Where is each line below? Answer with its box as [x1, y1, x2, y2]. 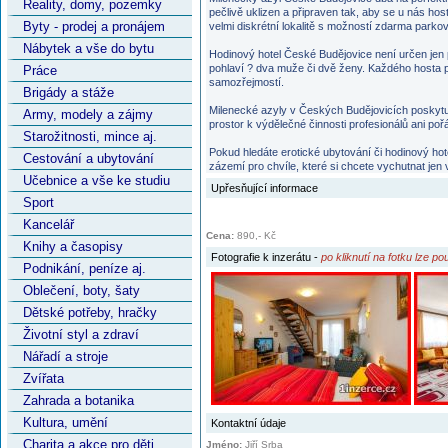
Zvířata [23, 371, 64, 386]
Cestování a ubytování [23, 151, 154, 166]
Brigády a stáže [23, 85, 114, 100]
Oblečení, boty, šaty [23, 283, 140, 298]
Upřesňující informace [211, 182, 318, 194]
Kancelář [23, 217, 74, 232]
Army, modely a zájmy [23, 107, 153, 122]
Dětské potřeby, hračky [23, 305, 157, 320]
